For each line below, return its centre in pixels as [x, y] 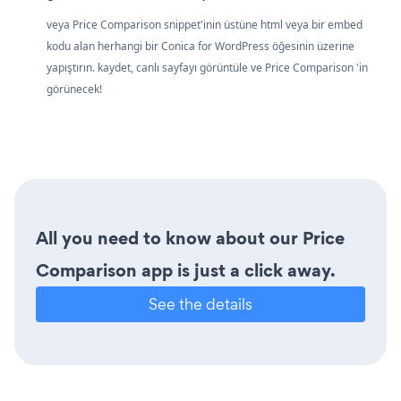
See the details [200, 304]
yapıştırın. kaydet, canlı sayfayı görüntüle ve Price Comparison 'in [207, 68]
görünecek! [74, 90]
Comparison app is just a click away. [186, 271]
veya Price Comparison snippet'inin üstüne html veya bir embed [205, 25]
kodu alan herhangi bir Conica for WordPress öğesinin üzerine [200, 47]
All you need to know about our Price [190, 239]
